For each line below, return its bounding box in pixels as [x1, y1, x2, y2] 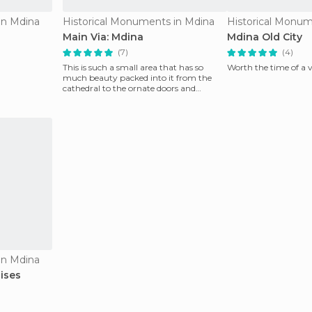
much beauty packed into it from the [63, 72, 212, 83]
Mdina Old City [227, 31, 302, 43]
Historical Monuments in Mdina [63, 15, 214, 28]
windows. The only [103, 93, 137, 104]
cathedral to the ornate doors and [63, 83, 196, 93]
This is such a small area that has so [63, 62, 203, 72]
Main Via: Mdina [63, 31, 143, 43]
